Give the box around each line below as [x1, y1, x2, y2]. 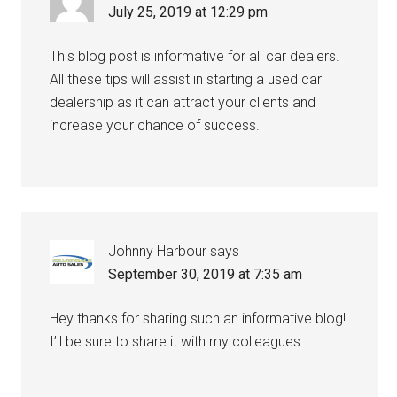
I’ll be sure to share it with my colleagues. [50, 333, 305, 350]
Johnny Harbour [108, 243, 207, 260]
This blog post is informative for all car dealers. [50, 48, 340, 65]
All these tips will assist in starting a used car [50, 71, 323, 88]
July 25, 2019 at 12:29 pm [108, 4, 269, 20]
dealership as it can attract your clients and [50, 94, 316, 111]
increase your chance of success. [50, 117, 261, 134]
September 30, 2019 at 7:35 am [108, 266, 303, 283]
